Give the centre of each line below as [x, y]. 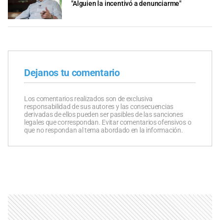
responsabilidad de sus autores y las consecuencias [99, 106]
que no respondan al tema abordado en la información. [104, 130]
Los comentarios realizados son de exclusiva [89, 98]
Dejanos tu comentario [72, 72]
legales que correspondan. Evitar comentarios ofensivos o [108, 122]
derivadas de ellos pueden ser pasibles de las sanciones [104, 114]
